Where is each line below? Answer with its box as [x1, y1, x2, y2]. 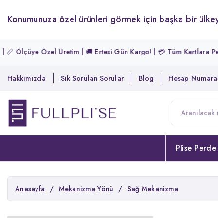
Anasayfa [15, 183, 45, 194]
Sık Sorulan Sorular [60, 73, 124, 83]
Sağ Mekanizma [127, 183, 179, 194]
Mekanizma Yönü [58, 183, 114, 194]
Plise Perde [175, 142, 216, 154]
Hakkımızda [7, 73, 46, 83]
